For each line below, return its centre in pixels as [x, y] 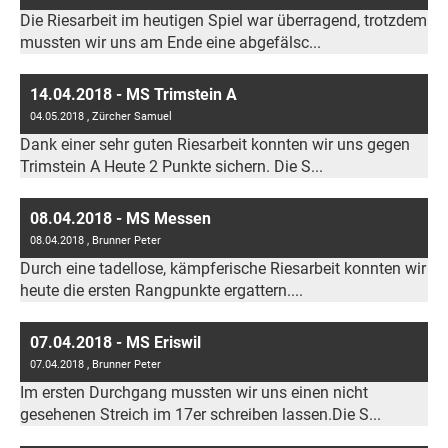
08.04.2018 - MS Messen [120, 218]
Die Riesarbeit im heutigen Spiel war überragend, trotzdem [223, 20]
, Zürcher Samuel [128, 116]
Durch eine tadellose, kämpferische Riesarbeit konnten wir [223, 268]
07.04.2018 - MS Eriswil [115, 342]
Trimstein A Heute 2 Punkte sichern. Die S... [171, 166]
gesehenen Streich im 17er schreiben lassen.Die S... [200, 414]
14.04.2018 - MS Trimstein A [133, 94]
